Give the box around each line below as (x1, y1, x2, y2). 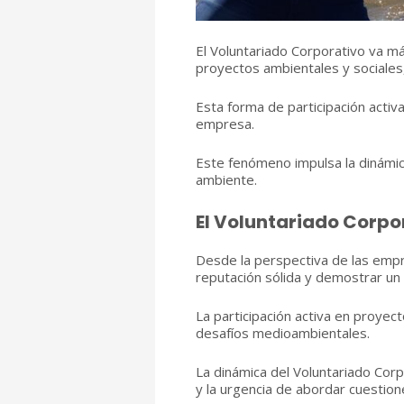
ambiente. (196, 170, 257, 189)
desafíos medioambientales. (196, 324, 370, 343)
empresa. (196, 115, 254, 133)
